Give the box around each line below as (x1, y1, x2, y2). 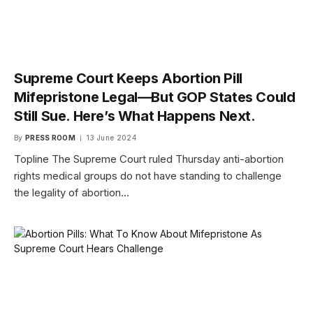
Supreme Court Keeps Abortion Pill (14, 70, 242, 87)
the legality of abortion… (14, 186, 129, 200)
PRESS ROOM (24, 133, 75, 143)
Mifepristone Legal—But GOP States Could (14, 89, 296, 106)
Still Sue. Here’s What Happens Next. (14, 108, 256, 125)
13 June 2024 (86, 133, 136, 143)
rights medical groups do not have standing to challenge (14, 169, 282, 183)
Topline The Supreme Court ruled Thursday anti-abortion (14, 152, 284, 166)
